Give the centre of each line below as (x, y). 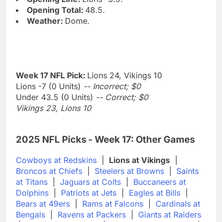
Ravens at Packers (92, 214)
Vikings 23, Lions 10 (54, 108)
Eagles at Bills (155, 193)
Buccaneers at (160, 182)
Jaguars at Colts (90, 182)
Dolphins (32, 193)
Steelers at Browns (129, 171)
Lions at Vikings (139, 160)
